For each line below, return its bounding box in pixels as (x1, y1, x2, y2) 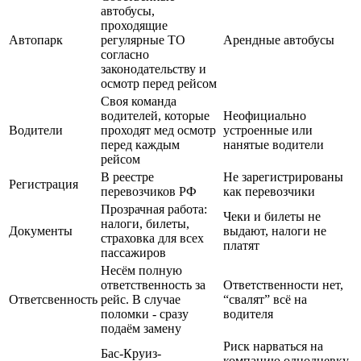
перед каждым (101, 137, 180, 151)
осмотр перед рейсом (101, 76, 217, 90)
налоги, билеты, (101, 216, 189, 230)
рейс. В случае (101, 292, 180, 306)
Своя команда (101, 93, 176, 108)
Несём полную (101, 263, 182, 277)
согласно (101, 47, 149, 61)
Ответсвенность (9, 292, 98, 306)
